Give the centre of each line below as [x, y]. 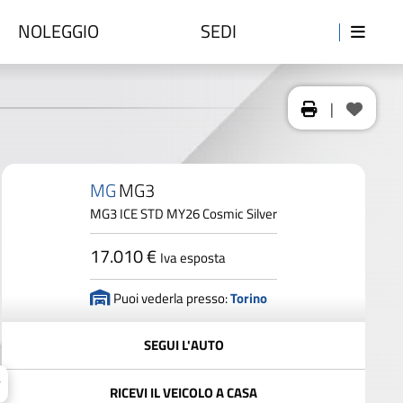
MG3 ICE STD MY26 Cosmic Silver [184, 214]
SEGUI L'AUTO [184, 345]
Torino [249, 298]
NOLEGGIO [58, 31]
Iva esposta [193, 258]
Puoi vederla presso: [170, 298]
